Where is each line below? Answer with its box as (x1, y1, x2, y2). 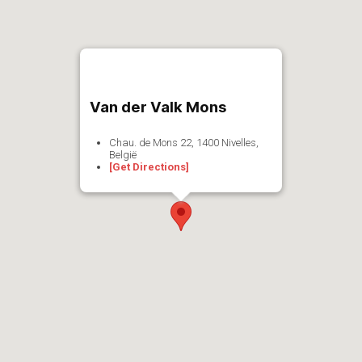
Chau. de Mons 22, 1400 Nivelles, (109, 137, 259, 149)
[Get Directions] (109, 161, 189, 173)
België (109, 149, 137, 161)
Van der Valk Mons (90, 98, 226, 116)
